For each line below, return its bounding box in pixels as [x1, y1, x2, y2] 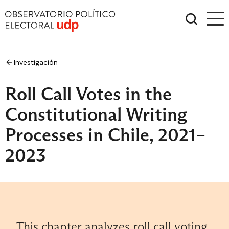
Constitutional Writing [5, 103, 187, 126]
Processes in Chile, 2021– [5, 123, 205, 146]
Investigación [13, 58, 58, 66]
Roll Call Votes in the [5, 82, 172, 105]
